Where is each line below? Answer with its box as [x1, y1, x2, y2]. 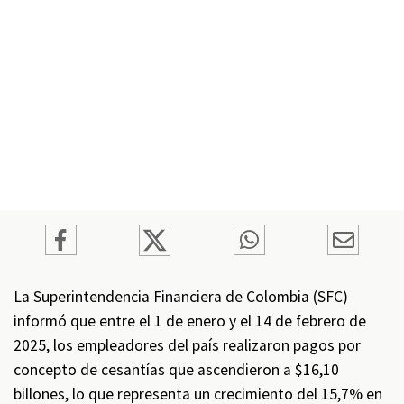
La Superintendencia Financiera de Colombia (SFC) [14, 287, 348, 307]
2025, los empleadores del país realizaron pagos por [14, 335, 361, 355]
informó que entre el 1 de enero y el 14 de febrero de [14, 311, 366, 331]
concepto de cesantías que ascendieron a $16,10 [14, 360, 339, 380]
